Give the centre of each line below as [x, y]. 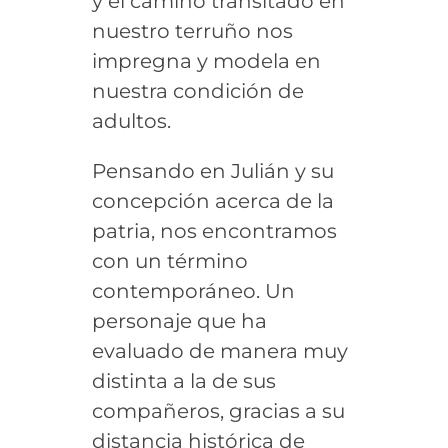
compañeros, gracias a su [218, 410]
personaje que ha [179, 320]
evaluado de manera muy [219, 350]
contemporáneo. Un [193, 290]
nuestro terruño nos [192, 30]
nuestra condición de [197, 90]
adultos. [131, 120]
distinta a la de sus [183, 380]
